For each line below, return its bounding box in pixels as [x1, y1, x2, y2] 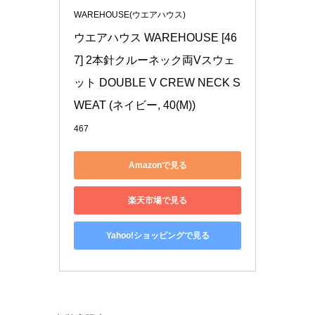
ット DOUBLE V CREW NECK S [74, 77, 240, 89]
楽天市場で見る [128, 195, 187, 205]
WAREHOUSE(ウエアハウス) [74, 10, 186, 20]
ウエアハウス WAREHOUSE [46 [74, 32, 237, 44]
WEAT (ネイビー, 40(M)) [74, 99, 195, 112]
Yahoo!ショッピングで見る [105, 230, 210, 240]
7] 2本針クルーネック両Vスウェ [74, 54, 235, 67]
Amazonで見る [128, 160, 187, 170]
